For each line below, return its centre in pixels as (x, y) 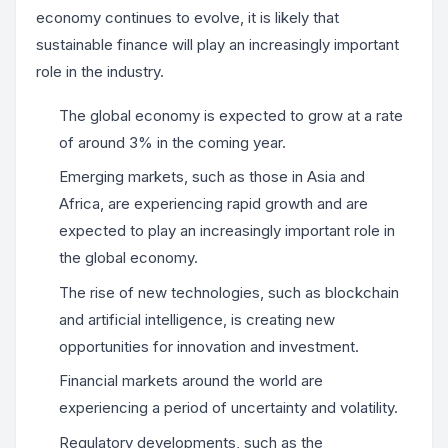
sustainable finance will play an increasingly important (217, 45)
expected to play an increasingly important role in (226, 231)
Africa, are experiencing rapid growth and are (213, 204)
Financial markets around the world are (190, 381)
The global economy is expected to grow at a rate (230, 115)
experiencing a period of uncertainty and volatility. (228, 408)
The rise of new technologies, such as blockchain (228, 292)
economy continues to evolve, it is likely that (187, 18)
